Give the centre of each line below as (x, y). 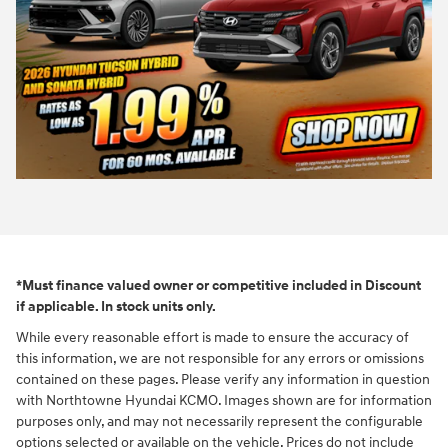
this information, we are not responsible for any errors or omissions (220, 359)
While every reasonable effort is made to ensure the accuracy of (212, 338)
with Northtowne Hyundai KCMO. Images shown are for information (224, 401)
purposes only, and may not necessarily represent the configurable (219, 422)
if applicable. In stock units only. (116, 307)
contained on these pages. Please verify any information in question (223, 380)
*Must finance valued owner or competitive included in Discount (218, 286)
